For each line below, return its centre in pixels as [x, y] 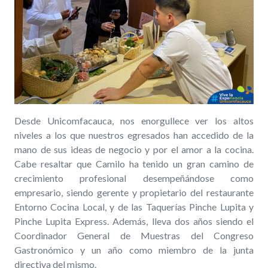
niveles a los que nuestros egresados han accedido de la [134, 135]
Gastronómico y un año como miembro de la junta [134, 249]
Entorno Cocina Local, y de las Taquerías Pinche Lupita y [134, 206]
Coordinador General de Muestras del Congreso [134, 235]
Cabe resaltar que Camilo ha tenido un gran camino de [134, 163]
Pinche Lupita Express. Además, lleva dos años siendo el [134, 221]
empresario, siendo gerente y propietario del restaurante [134, 192]
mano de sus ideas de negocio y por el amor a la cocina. [134, 149]
